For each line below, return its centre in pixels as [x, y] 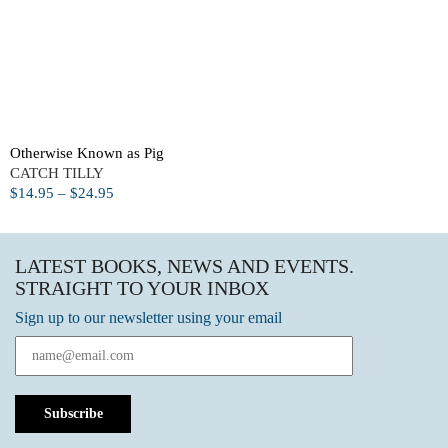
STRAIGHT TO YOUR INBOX [142, 288]
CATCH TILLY [57, 173]
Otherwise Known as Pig [87, 153]
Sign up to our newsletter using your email [148, 317]
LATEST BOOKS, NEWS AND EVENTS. [184, 266]
